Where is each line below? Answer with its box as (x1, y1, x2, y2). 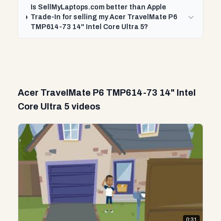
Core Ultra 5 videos (18, 102, 100, 111)
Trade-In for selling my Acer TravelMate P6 (31, 13, 178, 21)
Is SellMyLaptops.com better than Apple (31, 3, 167, 11)
